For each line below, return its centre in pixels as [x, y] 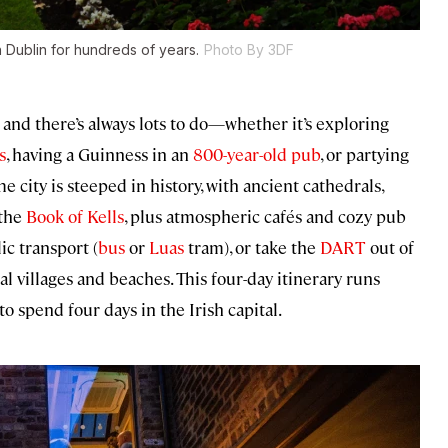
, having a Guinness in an [97, 154]
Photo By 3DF [249, 50]
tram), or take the [250, 247]
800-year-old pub [254, 154]
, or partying [364, 154]
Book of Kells [73, 216]
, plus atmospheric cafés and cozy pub [265, 216]
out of [390, 247]
